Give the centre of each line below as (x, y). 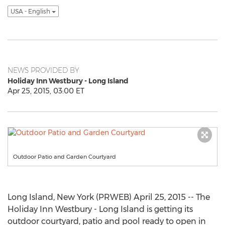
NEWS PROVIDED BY (43, 70)
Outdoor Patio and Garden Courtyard (65, 157)
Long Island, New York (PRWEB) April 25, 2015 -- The (109, 197)
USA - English (31, 12)
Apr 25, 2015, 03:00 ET (46, 91)
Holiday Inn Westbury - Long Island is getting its (100, 209)
